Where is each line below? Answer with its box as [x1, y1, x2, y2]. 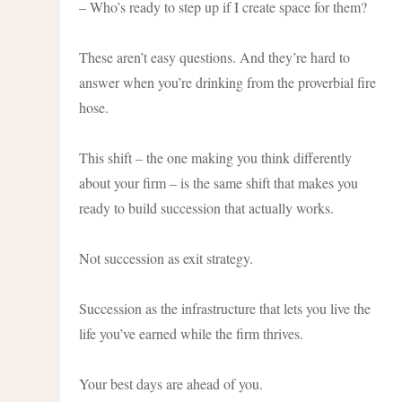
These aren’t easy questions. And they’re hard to [79, 47, 351, 66]
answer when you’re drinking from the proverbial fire [79, 72, 377, 92]
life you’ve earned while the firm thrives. [79, 323, 304, 343]
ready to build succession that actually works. [79, 197, 335, 217]
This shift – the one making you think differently [79, 147, 353, 167]
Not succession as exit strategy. [79, 248, 254, 267]
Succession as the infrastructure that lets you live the [79, 298, 371, 318]
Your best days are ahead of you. [79, 373, 264, 393]
